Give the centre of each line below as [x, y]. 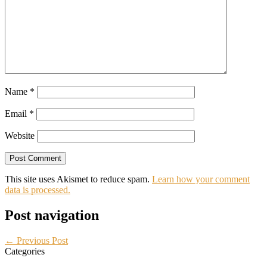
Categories [25, 251]
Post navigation [52, 215]
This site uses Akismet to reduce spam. [78, 179]
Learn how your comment [201, 179]
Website [20, 136]
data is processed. [38, 190]
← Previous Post [36, 240]
